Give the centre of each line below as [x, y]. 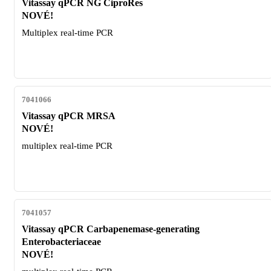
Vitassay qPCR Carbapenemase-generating [111, 229]
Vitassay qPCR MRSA [69, 116]
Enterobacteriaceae [61, 242]
